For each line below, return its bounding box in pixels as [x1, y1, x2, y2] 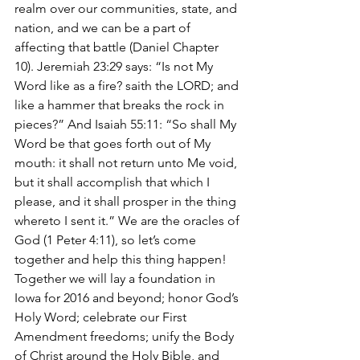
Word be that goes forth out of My [14, 136, 214, 151]
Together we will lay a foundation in [14, 271, 219, 286]
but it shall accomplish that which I [14, 174, 213, 190]
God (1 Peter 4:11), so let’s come [14, 232, 199, 247]
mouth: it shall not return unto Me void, [14, 155, 240, 170]
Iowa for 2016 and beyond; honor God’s [14, 290, 242, 305]
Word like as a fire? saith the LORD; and [14, 78, 242, 93]
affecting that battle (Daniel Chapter [14, 39, 222, 55]
